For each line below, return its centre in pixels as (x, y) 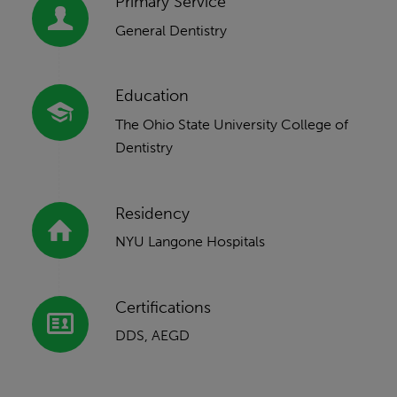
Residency (152, 213)
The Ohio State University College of (231, 125)
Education (152, 96)
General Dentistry (171, 30)
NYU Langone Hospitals (190, 242)
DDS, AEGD (152, 336)
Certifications (163, 307)
